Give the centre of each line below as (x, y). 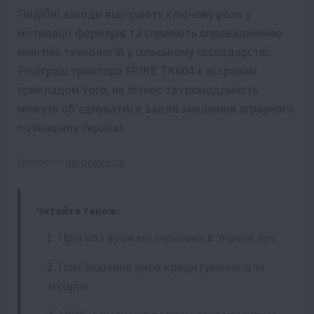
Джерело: (42, 161)
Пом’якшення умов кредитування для (162, 266)
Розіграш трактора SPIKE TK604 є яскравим (137, 70)
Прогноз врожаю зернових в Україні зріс (168, 237)
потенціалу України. (71, 127)
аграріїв (68, 285)
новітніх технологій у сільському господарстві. (144, 51)
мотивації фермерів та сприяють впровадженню (150, 32)
